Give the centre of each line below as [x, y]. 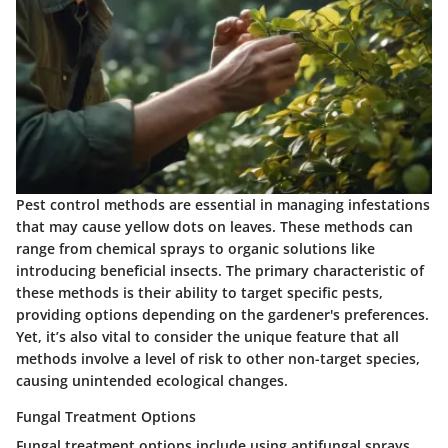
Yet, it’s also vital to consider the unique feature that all [207, 336]
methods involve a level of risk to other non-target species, [218, 358]
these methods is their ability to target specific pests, [199, 292]
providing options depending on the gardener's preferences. [222, 314]
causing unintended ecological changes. [152, 380]
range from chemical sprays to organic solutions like [195, 248]
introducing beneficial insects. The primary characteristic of [220, 270]
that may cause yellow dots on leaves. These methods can [214, 226]
